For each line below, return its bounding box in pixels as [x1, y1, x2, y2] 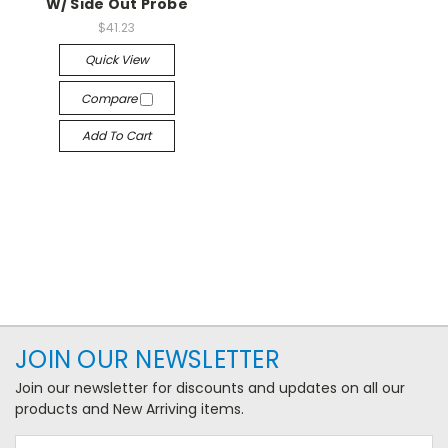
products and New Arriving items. [15, 399, 244, 419]
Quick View [84, 51, 149, 68]
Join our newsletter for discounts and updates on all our [15, 378, 405, 398]
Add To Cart [82, 127, 152, 144]
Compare [80, 90, 140, 107]
